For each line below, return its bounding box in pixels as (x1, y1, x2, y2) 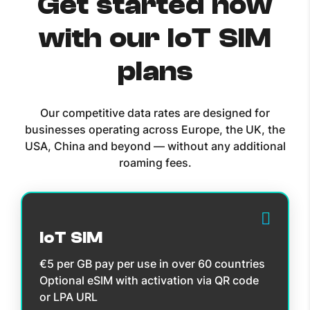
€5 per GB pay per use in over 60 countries (39, 257, 265, 271)
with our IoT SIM (39, 22, 271, 55)
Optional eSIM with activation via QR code (39, 273, 259, 288)
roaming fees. (118, 156, 192, 170)
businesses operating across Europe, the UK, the (25, 122, 285, 137)
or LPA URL (39, 290, 98, 304)
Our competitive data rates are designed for (40, 106, 270, 120)
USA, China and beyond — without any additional (24, 139, 286, 154)
